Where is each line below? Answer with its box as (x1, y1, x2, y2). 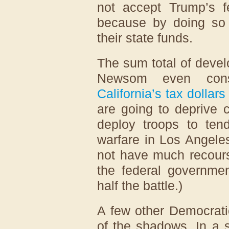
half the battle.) (97, 178, 182, 193)
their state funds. (97, 30, 193, 45)
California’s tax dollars (97, 86, 226, 101)
